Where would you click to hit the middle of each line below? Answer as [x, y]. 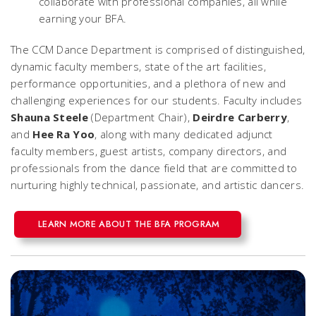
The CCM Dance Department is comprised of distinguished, [158, 50]
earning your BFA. [83, 19]
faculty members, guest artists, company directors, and [149, 151]
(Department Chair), [140, 117]
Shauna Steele [49, 117]
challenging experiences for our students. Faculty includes [157, 101]
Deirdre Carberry [240, 117]
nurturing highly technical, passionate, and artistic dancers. [158, 185]
